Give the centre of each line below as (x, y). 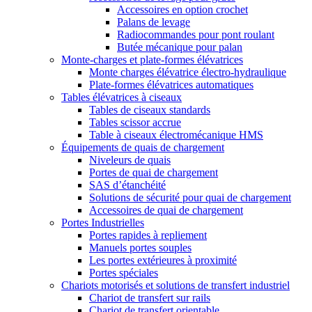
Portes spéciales (124, 273)
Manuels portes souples (140, 248)
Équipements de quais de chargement (143, 148)
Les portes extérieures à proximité (163, 260)
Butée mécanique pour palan (180, 47)
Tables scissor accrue (135, 123)
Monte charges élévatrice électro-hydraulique (188, 72)
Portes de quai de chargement (154, 173)
